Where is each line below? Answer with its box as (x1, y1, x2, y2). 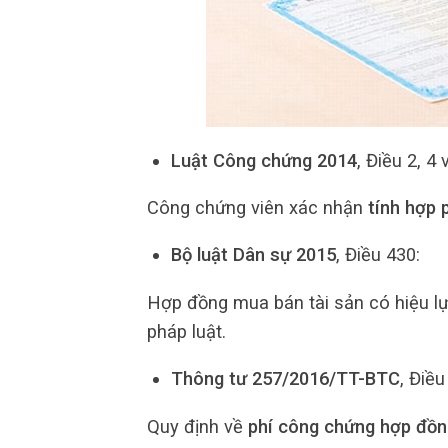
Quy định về (147, 415, 248, 437)
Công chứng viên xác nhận (147, 197, 368, 219)
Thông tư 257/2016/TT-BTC (170, 368, 400, 390)
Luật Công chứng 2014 (170, 149, 357, 171)
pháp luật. (147, 320, 226, 342)
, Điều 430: (335, 244, 420, 266)
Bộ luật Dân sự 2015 (170, 244, 336, 266)
